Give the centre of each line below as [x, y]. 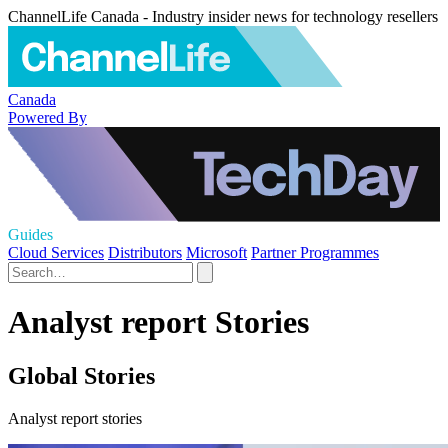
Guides [30, 234]
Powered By [47, 117]
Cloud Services [56, 252]
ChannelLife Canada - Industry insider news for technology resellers [223, 16]
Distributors [145, 252]
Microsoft [216, 252]
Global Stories [81, 375]
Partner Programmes [315, 252]
